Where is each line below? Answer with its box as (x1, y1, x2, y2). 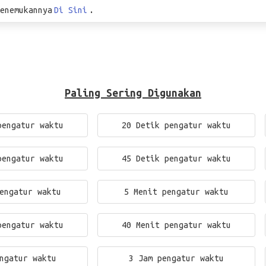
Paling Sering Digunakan (65, 87, 201, 99)
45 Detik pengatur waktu (122, 154, 231, 163)
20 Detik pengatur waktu (122, 121, 231, 130)
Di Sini (54, 5, 88, 15)
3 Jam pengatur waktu (129, 254, 224, 263)
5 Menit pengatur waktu (124, 187, 229, 197)
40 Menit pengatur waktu (122, 220, 231, 230)
